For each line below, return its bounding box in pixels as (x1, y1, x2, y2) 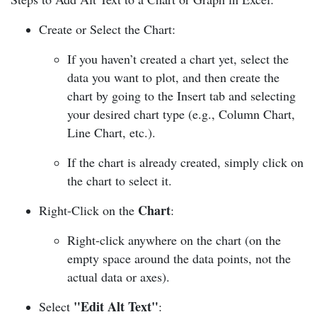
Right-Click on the (39, 201, 138, 219)
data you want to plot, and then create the (67, 68, 279, 86)
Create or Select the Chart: (39, 20, 180, 38)
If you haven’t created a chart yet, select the (67, 50, 289, 67)
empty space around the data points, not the (67, 249, 291, 267)
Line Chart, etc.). (67, 123, 160, 141)
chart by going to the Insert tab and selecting (67, 86, 296, 104)
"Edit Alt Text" (74, 296, 158, 316)
